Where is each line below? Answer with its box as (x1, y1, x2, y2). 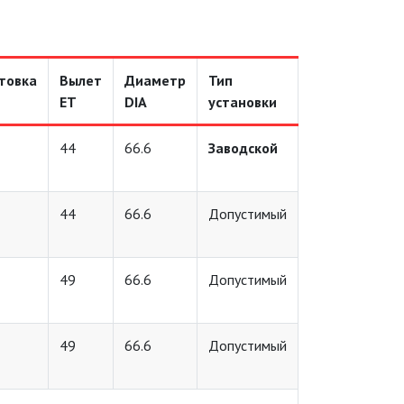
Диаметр (124, 71, 186, 89)
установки (208, 93, 277, 111)
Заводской (208, 139, 278, 157)
